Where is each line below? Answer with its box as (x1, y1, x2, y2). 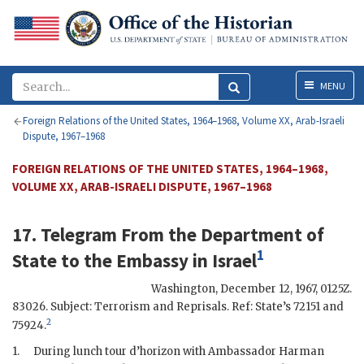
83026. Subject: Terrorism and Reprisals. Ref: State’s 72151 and (12, 299, 344, 314)
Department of (201, 223, 324, 247)
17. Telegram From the (12, 223, 201, 247)
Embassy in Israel (116, 248, 257, 272)
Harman (279, 344, 324, 359)
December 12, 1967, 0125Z (220, 281, 349, 296)
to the (57, 248, 116, 272)
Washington (151, 281, 215, 296)
